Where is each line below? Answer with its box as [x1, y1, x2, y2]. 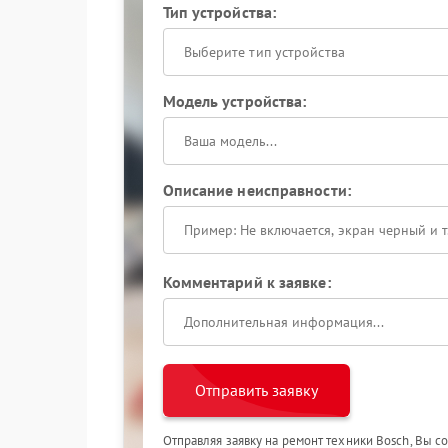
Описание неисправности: [162, 180, 351, 200]
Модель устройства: [162, 91, 307, 111]
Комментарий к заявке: [162, 272, 331, 292]
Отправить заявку [194, 380, 318, 400]
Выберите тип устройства [183, 43, 345, 61]
